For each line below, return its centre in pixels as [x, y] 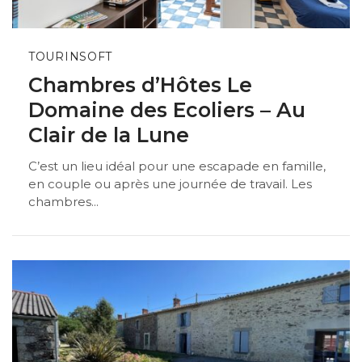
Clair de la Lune [109, 135]
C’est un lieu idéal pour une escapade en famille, [177, 166]
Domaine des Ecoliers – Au [167, 109]
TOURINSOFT [70, 56]
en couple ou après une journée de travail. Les [170, 184]
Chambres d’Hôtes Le [140, 84]
